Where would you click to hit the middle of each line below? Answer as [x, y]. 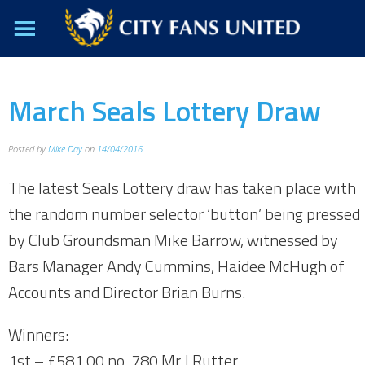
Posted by [28, 149]
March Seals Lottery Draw [165, 111]
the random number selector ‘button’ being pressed [184, 214]
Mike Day [65, 149]
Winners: [38, 334]
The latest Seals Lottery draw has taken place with [182, 188]
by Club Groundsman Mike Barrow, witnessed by [173, 240]
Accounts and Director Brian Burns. [128, 292]
